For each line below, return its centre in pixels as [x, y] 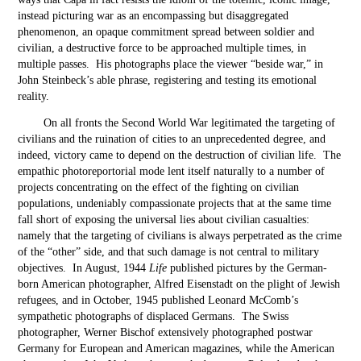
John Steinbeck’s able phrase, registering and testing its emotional [168, 80]
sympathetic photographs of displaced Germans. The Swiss [154, 316]
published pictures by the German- [247, 268]
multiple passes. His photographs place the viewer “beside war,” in [171, 64]
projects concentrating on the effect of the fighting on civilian [159, 187]
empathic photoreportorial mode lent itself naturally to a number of [172, 171]
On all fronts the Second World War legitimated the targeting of [177, 123]
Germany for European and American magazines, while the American [176, 349]
